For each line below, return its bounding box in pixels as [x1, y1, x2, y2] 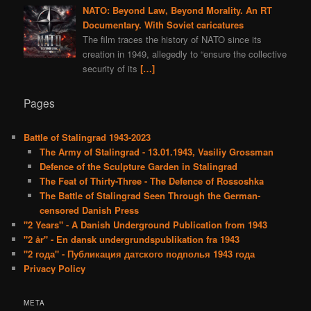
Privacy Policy [24, 262, 86, 276]
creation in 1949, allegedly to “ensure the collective [82, 47, 287, 61]
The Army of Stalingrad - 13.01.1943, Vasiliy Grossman [39, 145, 274, 159]
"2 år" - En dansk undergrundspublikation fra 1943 [24, 233, 240, 246]
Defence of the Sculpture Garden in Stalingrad [39, 160, 237, 174]
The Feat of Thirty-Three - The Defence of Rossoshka [39, 174, 264, 188]
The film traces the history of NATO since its [82, 33, 262, 47]
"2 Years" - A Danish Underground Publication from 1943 [24, 218, 268, 232]
